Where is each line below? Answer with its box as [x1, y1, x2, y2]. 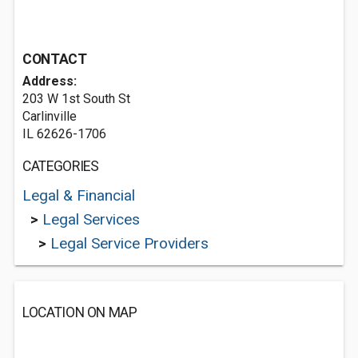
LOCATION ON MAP [22, 304, 137, 320]
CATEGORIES [22, 158, 99, 174]
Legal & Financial [22, 186, 135, 205]
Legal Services [42, 210, 140, 229]
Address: [22, 74, 77, 89]
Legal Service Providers [50, 234, 209, 253]
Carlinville [22, 109, 77, 124]
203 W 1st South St [22, 91, 130, 106]
